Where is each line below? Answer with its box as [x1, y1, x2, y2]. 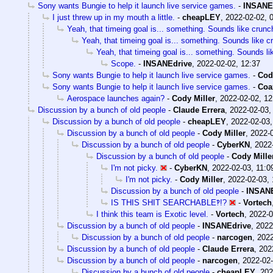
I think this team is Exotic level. [96, 209, 208, 219]
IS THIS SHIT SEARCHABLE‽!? [111, 197, 227, 207]
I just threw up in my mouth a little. [52, 12, 175, 22]
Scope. [111, 58, 136, 68]
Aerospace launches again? [67, 93, 165, 103]
